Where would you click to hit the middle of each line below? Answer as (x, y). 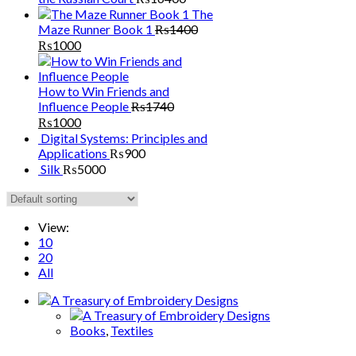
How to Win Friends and (104, 91)
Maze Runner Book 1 (95, 29)
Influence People (83, 106)
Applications (73, 153)
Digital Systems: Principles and (124, 138)
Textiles (132, 331)
